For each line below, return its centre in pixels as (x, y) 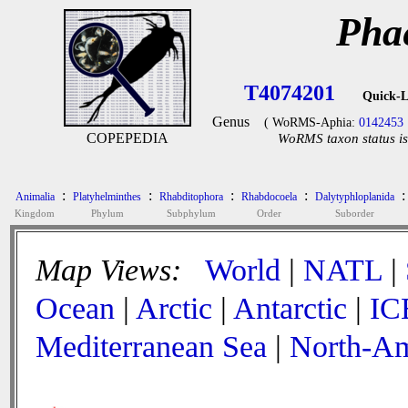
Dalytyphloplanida (355, 197)
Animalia (35, 197)
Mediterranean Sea (151, 347)
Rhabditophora (191, 197)
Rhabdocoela (269, 197)
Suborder (355, 213)
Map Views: (112, 270)
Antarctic (290, 308)
